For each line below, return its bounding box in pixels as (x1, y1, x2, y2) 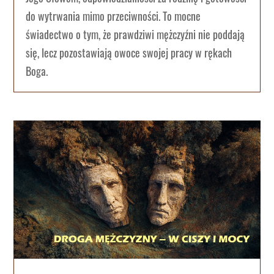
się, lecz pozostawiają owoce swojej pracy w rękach (26, 44, 232, 61)
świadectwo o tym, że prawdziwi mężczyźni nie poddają (26, 26, 245, 42)
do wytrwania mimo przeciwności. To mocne (26, 7, 201, 24)
